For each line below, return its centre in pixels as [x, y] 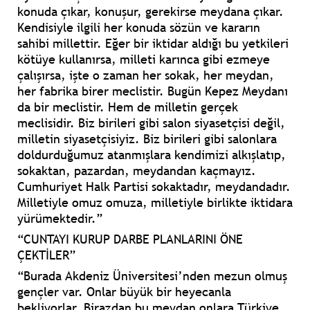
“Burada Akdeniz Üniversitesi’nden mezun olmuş [152, 276]
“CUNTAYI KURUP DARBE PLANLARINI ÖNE [130, 239]
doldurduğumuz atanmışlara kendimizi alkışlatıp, [152, 155]
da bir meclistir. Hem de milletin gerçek [128, 107]
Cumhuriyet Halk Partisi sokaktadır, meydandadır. [154, 187]
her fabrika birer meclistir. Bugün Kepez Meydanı [153, 91]
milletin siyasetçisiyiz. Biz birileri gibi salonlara [147, 139]
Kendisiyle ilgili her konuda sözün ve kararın [139, 28]
